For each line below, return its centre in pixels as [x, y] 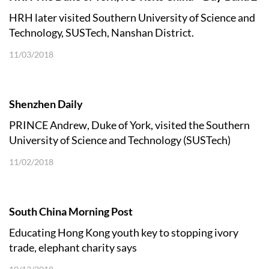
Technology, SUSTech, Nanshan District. [101, 32]
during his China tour [58, 155]
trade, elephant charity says [73, 247]
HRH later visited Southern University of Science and [132, 17]
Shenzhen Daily [46, 104]
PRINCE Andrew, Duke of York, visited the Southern [129, 125]
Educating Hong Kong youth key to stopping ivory [124, 232]
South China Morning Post [71, 211]
